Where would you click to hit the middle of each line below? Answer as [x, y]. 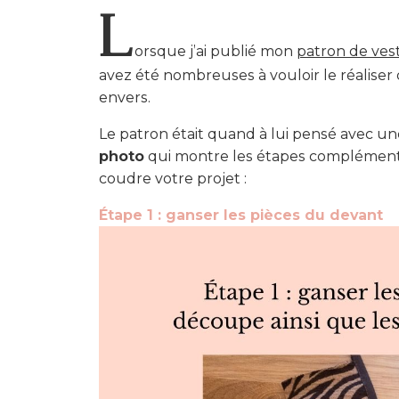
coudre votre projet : [172, 178]
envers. [124, 97]
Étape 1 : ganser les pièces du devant [240, 215]
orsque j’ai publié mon [215, 51]
